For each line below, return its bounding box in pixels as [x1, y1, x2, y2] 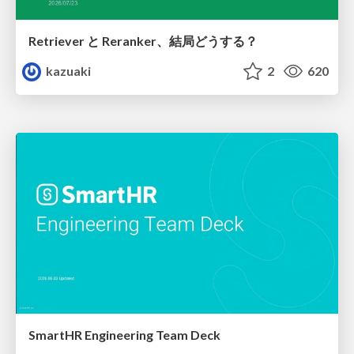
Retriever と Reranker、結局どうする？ [28, 32, 258, 48]
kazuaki [43, 62, 92, 78]
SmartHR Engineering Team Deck [28, 327, 220, 343]
